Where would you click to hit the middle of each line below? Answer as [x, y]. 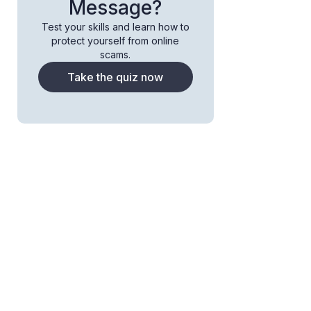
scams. [116, 54]
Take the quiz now [116, 77]
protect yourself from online [116, 40]
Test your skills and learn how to [115, 26]
